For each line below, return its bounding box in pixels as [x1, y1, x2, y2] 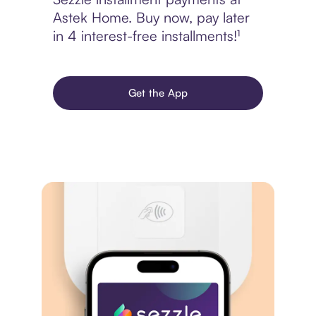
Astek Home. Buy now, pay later [52, 8, 250, 27]
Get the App [128, 86, 188, 100]
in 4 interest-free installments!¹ [52, 27, 240, 45]
